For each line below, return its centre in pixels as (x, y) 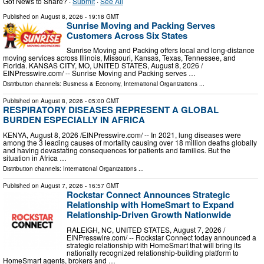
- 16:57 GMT (101, 185)
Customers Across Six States (127, 35)
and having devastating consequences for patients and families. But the (117, 150)
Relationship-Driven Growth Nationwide (149, 214)
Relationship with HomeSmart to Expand (150, 204)
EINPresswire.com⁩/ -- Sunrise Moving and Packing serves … (99, 73)
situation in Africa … (35, 157)
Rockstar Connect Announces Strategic (148, 194)
